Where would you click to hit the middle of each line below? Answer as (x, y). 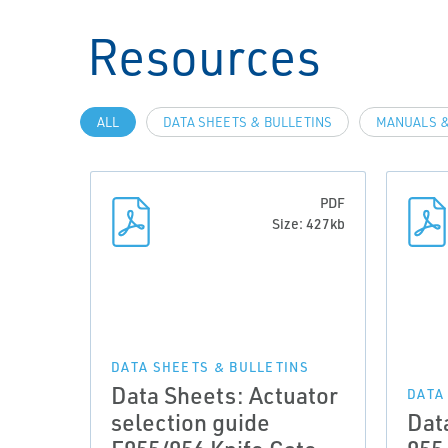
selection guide (190, 422)
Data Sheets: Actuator (224, 395)
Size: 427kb (308, 223)
